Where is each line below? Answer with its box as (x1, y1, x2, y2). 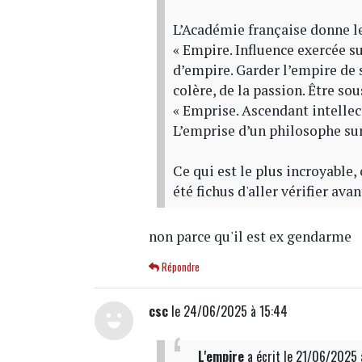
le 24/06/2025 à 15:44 (168, 301, 288, 321)
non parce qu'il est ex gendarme (149, 226, 352, 246)
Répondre (159, 259, 200, 275)
